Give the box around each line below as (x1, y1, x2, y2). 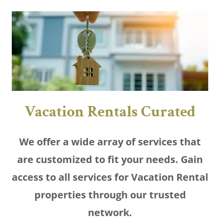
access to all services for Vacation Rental (12, 170, 208, 184)
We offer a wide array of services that (19, 135, 201, 148)
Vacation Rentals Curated (25, 101, 195, 122)
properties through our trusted (34, 188, 186, 201)
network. (88, 205, 132, 219)
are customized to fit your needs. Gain (17, 152, 203, 166)
